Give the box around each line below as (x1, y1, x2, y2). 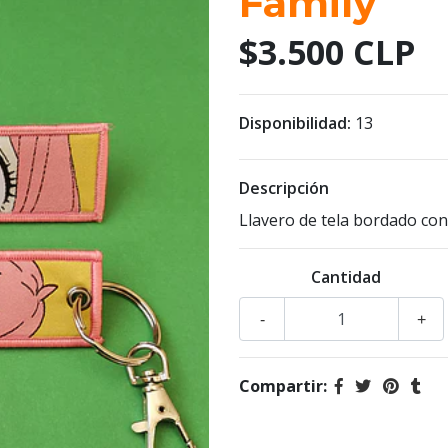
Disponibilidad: (239, 112, 351, 135)
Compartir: (239, 375, 327, 398)
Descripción (239, 177, 329, 200)
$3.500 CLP (239, 29, 416, 76)
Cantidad (310, 266, 381, 289)
